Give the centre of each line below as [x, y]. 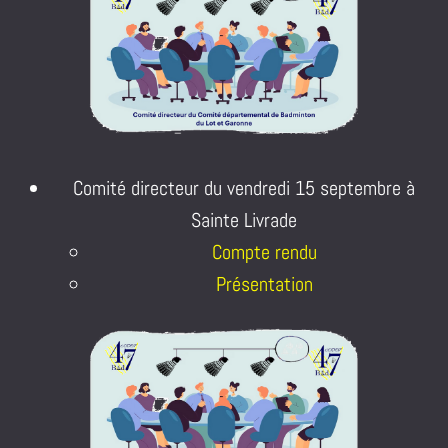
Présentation [264, 283]
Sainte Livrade [244, 219]
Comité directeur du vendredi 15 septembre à [244, 187]
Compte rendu [264, 251]
